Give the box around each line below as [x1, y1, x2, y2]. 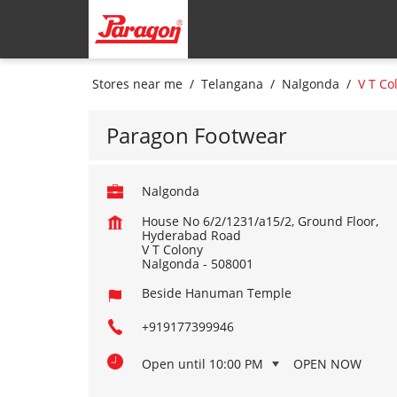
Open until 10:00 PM [141, 355, 263, 372]
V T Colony [141, 241, 203, 258]
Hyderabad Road [141, 227, 241, 244]
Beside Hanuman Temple [141, 284, 292, 301]
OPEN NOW [292, 355, 362, 372]
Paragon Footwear [105, 121, 287, 150]
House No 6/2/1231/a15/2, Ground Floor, [141, 213, 378, 230]
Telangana [200, 75, 263, 92]
